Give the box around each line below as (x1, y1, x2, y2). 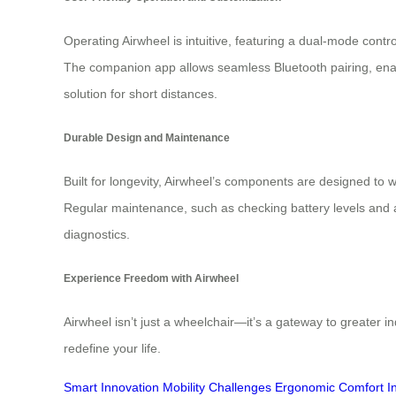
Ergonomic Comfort (275, 379, 384, 394)
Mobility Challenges (163, 379, 271, 394)
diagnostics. (64, 227, 130, 242)
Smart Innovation (64, 379, 159, 394)
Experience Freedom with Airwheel (64, 271, 239, 284)
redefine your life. (64, 340, 161, 355)
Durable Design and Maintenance (64, 131, 230, 143)
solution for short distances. (64, 87, 217, 102)
